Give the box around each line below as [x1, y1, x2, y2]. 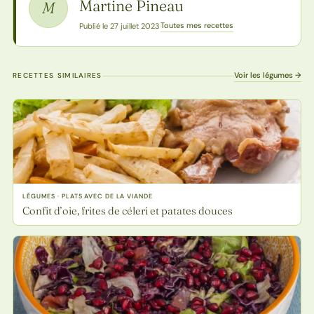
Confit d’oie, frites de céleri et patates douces [22, 204, 233, 218]
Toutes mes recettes [160, 20, 233, 31]
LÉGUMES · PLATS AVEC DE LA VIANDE [22, 192, 153, 201]
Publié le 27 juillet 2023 [78, 20, 159, 31]
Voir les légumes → [234, 70, 302, 81]
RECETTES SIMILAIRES [12, 71, 102, 81]
